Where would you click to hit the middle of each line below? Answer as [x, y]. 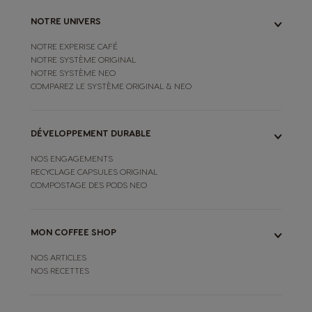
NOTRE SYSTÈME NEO [73, 73]
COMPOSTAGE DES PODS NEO [89, 185]
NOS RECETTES [60, 271]
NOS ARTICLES [58, 257]
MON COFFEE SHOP [73, 232]
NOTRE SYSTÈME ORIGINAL [83, 60]
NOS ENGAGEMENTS [72, 158]
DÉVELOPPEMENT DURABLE [91, 133]
